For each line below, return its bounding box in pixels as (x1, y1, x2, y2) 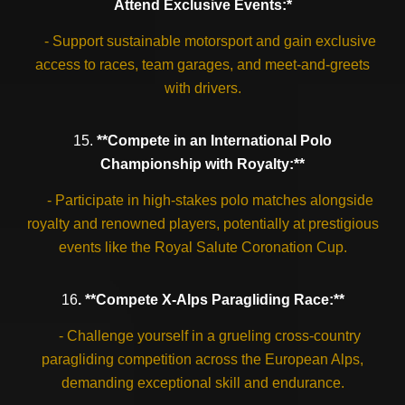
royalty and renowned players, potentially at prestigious (26, 216, 379, 231)
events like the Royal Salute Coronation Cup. (58, 240, 347, 255)
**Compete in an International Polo (93, 133, 332, 148)
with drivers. (164, 80, 241, 96)
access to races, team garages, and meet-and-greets (35, 57, 370, 72)
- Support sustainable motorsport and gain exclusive (29, 33, 376, 49)
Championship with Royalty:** (100, 156, 305, 172)
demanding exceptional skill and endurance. (61, 375, 344, 391)
